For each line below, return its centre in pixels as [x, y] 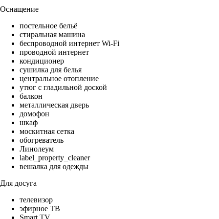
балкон [31, 96]
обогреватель [42, 140]
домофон [34, 114]
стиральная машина [52, 35]
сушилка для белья [51, 70]
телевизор [36, 200]
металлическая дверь [54, 105]
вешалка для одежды [54, 167]
